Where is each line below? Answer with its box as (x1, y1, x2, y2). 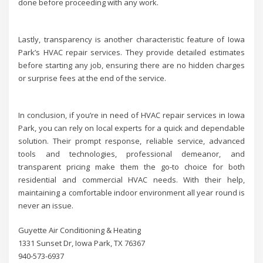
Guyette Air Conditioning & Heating (18, 224, 141, 235)
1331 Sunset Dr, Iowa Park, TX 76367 (18, 237, 146, 248)
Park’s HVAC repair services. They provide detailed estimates (18, 46, 245, 58)
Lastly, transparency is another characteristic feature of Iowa (18, 33, 245, 45)
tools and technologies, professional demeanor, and (18, 148, 245, 159)
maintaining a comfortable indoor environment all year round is (18, 187, 245, 198)
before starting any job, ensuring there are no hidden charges (18, 59, 245, 70)
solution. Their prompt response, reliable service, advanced (18, 135, 245, 146)
